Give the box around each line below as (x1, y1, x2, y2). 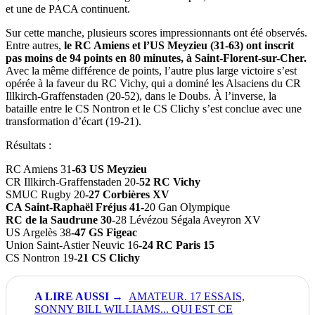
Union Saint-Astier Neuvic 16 (6, 238, 139, 251)
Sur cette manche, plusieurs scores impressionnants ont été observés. (6, 26, 307, 39)
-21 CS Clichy (74, 251, 140, 264)
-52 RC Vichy (136, 175, 200, 188)
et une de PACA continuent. (6, 2, 130, 15)
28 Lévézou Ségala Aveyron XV (115, 213, 261, 226)
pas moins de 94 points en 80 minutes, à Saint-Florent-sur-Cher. (6, 51, 307, 64)
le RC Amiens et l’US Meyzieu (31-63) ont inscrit (64, 39, 294, 51)
